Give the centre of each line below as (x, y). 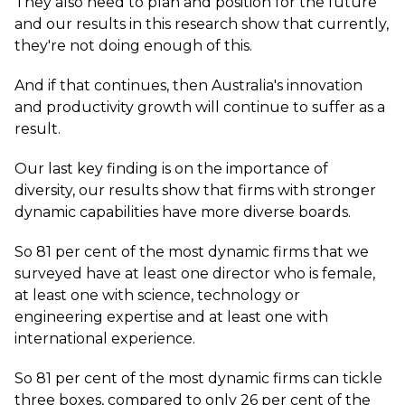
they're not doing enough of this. (133, 46)
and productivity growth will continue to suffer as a (200, 107)
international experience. (105, 339)
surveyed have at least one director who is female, (195, 273)
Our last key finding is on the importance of (171, 169)
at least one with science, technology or (157, 295)
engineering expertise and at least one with (171, 317)
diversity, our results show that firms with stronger (195, 190)
